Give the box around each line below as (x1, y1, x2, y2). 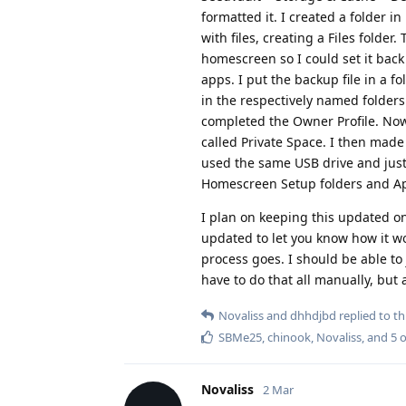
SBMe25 (218, 328, 262, 345)
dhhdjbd (290, 306, 336, 324)
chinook (267, 328, 311, 345)
